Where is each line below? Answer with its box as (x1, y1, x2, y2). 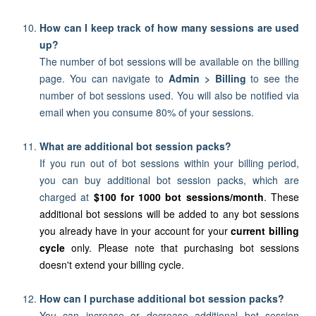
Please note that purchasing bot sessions (98, 241, 299, 255)
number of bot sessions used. (39, 88, 177, 102)
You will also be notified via (177, 88, 299, 102)
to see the (245, 71, 300, 85)
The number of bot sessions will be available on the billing (39, 54, 299, 68)
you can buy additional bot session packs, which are (39, 173, 299, 187)
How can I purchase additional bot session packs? (39, 291, 284, 305)
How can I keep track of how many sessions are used (39, 20, 299, 35)
